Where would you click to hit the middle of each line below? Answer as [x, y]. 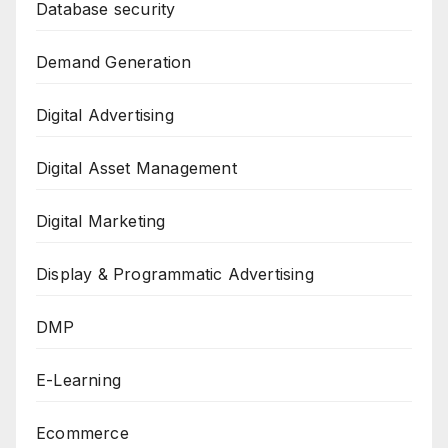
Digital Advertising [105, 115]
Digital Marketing [101, 221]
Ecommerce [82, 433]
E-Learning [78, 380]
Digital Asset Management [136, 168]
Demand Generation [114, 62]
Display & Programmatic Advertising [175, 274]
